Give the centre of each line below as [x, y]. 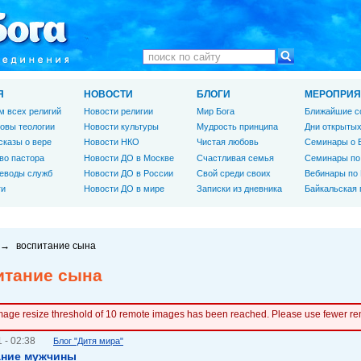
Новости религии [118, 111]
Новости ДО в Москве [129, 158]
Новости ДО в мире [124, 188]
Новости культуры [121, 127]
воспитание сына [56, 246]
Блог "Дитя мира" [88, 341]
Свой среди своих [234, 173]
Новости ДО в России [129, 173]
